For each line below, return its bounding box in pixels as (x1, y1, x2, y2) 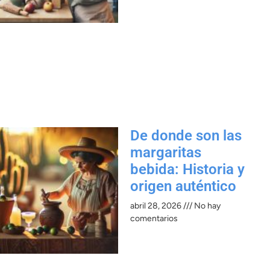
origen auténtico (130, 178, 236, 195)
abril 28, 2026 (130, 201, 183, 212)
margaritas (130, 144, 201, 162)
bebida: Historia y (130, 161, 245, 178)
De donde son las (130, 127, 242, 145)
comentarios (130, 213, 178, 224)
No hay (192, 201, 221, 212)
